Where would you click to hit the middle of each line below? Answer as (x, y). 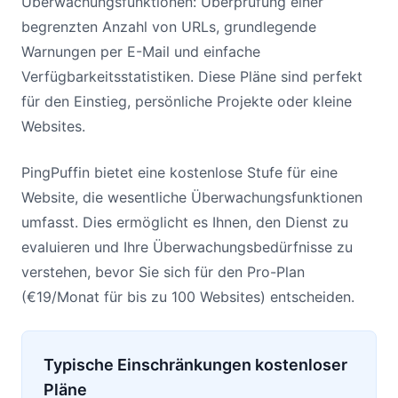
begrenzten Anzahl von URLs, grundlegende (169, 27)
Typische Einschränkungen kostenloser (195, 365)
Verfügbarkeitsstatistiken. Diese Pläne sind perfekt (192, 76)
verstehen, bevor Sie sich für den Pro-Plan (163, 272)
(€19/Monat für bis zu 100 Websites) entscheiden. (188, 297)
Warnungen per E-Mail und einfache (141, 52)
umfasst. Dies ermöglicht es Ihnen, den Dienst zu (185, 222)
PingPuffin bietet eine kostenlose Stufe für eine (179, 172)
